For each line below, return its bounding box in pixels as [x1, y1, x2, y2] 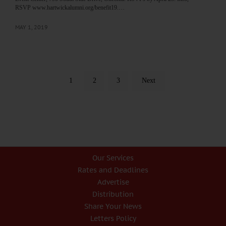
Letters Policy [90, 214, 136, 223]
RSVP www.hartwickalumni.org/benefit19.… [15, 4, 125, 12]
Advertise [97, 178, 129, 187]
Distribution [92, 190, 134, 199]
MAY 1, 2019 [15, 23, 48, 31]
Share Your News [84, 202, 142, 211]
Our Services [92, 153, 134, 163]
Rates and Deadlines [78, 165, 148, 175]
